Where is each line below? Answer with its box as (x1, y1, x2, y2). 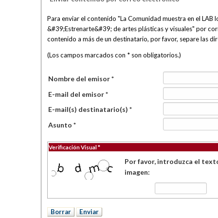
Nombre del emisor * (48, 74, 114, 83)
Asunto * (48, 121, 76, 129)
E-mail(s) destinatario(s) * (48, 105, 132, 114)
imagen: (124, 168, 150, 177)
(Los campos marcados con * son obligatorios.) (47, 51, 181, 59)
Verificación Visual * (48, 144, 100, 151)
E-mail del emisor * (48, 90, 109, 98)
